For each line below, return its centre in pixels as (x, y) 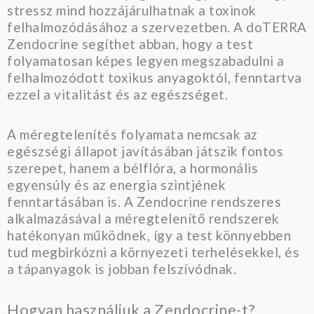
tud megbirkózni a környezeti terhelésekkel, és (153, 252)
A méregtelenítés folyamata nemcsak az (132, 134)
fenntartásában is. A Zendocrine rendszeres (144, 201)
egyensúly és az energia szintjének (116, 184)
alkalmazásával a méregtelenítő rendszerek (143, 218)
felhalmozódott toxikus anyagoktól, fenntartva (155, 77)
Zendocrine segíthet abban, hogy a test (130, 43)
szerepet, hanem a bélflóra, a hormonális (132, 168)
